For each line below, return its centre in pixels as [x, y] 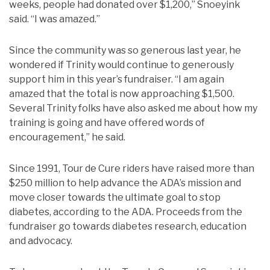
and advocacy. [41, 241]
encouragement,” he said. [67, 137]
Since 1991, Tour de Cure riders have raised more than [132, 168]
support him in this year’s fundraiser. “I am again [117, 79]
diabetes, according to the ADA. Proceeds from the [126, 212]
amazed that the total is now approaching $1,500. [122, 94]
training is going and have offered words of [107, 123]
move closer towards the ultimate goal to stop [115, 197]
